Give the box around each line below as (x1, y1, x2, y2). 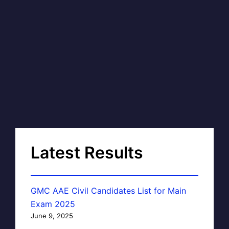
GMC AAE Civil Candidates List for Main (31, 185, 186, 196)
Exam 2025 (31, 198, 75, 209)
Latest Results (31, 142, 143, 163)
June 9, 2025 (31, 211, 73, 220)
